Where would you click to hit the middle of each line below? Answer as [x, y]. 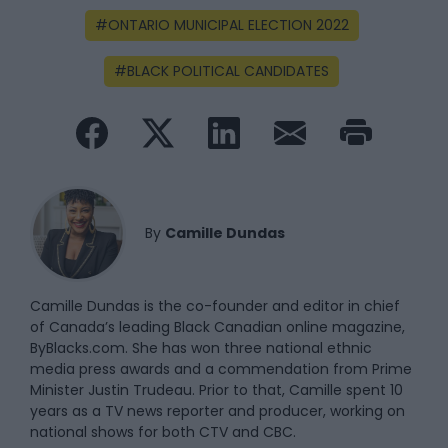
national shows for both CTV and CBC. [163, 432]
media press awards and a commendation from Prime [221, 369]
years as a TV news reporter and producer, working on [217, 411]
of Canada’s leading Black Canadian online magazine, [217, 327]
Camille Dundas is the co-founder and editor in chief [215, 306]
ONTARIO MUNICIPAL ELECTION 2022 [228, 25]
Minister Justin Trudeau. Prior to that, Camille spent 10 [216, 390]
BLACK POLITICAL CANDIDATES [228, 71]
